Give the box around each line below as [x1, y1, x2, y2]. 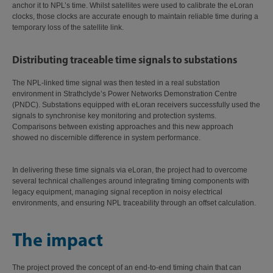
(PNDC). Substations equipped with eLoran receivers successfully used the [12, 101, 260, 109]
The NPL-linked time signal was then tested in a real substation [12, 79, 220, 87]
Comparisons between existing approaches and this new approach [12, 122, 233, 131]
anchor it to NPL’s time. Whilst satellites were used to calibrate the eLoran [12, 1, 253, 10]
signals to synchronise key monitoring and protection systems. [12, 112, 216, 120]
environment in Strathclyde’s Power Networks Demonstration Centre [12, 90, 237, 98]
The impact [12, 228, 107, 251]
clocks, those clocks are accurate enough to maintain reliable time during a [12, 12, 258, 21]
